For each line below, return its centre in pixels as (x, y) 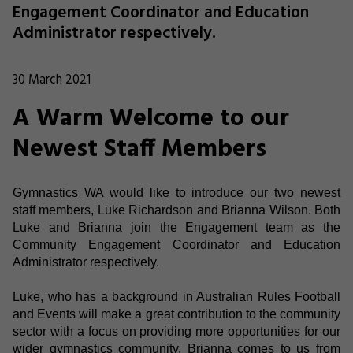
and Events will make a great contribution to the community (176, 314)
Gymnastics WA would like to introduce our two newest (176, 192)
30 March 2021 (52, 80)
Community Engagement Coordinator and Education (176, 244)
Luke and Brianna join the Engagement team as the (176, 227)
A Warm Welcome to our (151, 119)
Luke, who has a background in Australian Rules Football (176, 296)
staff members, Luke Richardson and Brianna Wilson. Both (176, 210)
